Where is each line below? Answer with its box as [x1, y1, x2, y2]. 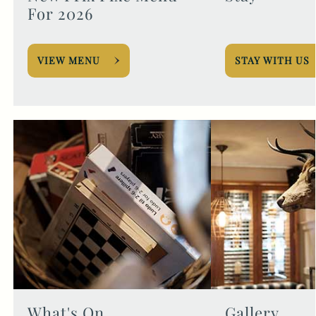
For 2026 [27, 3, 93, 24]
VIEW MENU [37, 54, 100, 67]
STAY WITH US [234, 54, 310, 67]
